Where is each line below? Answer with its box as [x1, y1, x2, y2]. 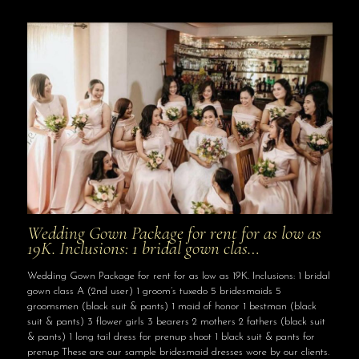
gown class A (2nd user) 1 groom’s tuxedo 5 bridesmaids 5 [26, 285, 281, 296]
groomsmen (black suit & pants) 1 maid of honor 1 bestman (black [26, 301, 317, 312]
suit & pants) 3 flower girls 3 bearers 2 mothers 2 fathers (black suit [26, 316, 325, 327]
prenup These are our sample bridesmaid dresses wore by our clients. [26, 346, 329, 357]
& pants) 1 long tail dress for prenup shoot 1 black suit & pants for [26, 331, 315, 342]
